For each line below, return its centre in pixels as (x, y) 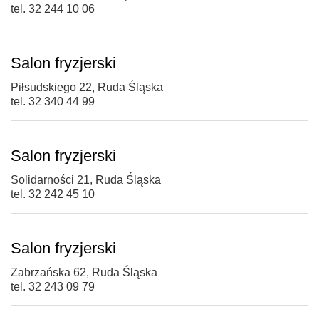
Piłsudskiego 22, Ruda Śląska (87, 88)
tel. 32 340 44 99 (53, 102)
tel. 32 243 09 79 (53, 287)
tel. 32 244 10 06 (53, 9)
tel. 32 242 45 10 (53, 194)
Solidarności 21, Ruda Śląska (86, 180)
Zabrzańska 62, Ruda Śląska (84, 273)
